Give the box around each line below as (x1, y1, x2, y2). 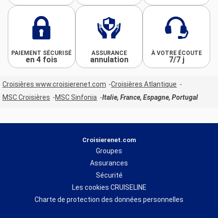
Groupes (96, 146, 122, 155)
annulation (90, 55, 128, 65)
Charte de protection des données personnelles (35, 195, 183, 203)
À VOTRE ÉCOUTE (151, 50, 202, 57)
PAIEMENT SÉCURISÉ (11, 50, 72, 57)
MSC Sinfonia (55, 93, 97, 101)
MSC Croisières (2, 93, 50, 101)
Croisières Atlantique (111, 80, 177, 88)
